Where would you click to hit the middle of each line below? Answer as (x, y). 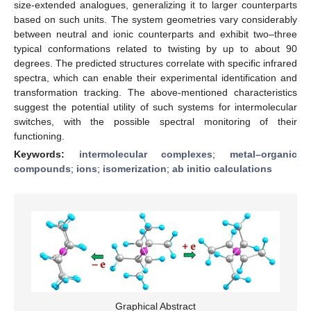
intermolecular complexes (146, 154)
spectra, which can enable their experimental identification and (155, 77)
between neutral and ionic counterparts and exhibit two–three (155, 34)
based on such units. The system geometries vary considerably (155, 19)
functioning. (39, 136)
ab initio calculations (222, 168)
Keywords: (47, 154)
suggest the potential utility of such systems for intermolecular (155, 107)
